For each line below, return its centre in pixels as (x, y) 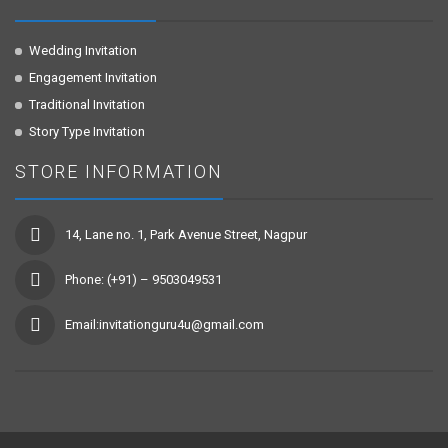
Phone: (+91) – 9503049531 (143, 280)
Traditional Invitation (87, 105)
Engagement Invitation (93, 78)
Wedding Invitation (83, 51)
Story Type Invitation (87, 132)
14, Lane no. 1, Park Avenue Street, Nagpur (186, 235)
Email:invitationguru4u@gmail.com (164, 325)
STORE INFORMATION (119, 172)
